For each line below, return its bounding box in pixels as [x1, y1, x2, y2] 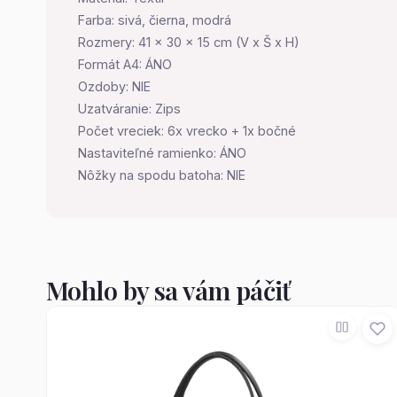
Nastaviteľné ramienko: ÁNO [78, 145, 246, 160]
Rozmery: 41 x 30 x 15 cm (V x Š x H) [78, 35, 300, 50]
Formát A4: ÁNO [78, 57, 172, 72]
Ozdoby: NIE [78, 79, 151, 94]
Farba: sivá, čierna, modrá [78, 12, 231, 27]
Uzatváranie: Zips [78, 101, 181, 116]
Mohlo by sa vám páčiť [46, 273, 291, 307]
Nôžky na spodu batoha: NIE [78, 167, 245, 183]
